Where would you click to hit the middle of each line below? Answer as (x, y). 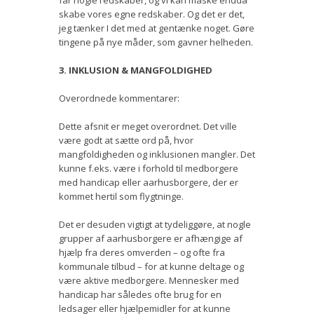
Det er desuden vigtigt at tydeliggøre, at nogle (155, 224)
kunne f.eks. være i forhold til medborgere (149, 168)
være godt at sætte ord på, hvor (126, 140)
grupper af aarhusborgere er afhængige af (151, 238)
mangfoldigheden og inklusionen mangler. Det (157, 154)
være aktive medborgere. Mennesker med (149, 280)
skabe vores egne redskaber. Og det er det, (152, 14)
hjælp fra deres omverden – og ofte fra (142, 252)
